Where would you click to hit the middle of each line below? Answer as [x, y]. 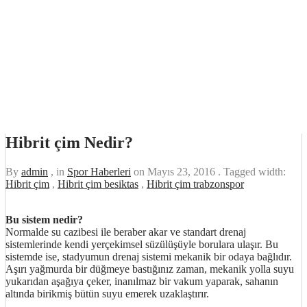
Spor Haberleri [99, 171]
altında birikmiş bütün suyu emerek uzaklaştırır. [107, 293]
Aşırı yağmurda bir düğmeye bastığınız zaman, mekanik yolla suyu [150, 269]
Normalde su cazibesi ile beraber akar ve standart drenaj [126, 232]
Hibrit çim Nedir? [69, 142]
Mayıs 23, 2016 [183, 171]
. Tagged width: [252, 171]
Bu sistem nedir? [44, 219]
